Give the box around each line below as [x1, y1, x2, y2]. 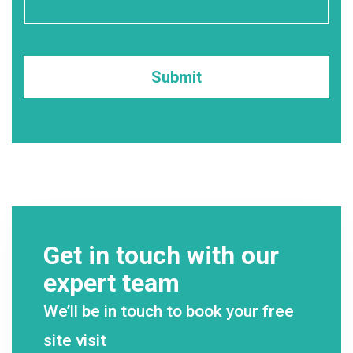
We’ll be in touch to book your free [43, 301, 294, 321]
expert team [43, 267, 180, 298]
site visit [43, 330, 106, 350]
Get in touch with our [43, 240, 279, 270]
